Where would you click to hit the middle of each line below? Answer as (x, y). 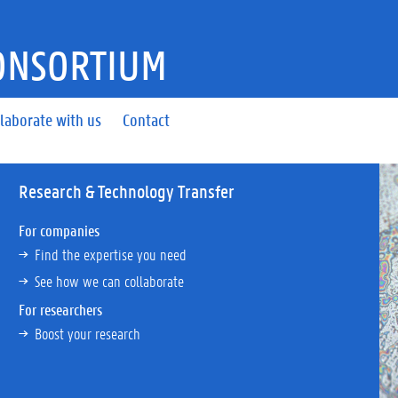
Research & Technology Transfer (126, 191)
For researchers (60, 309)
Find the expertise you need (110, 254)
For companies (59, 230)
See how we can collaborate (109, 281)
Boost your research (87, 333)
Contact (147, 119)
